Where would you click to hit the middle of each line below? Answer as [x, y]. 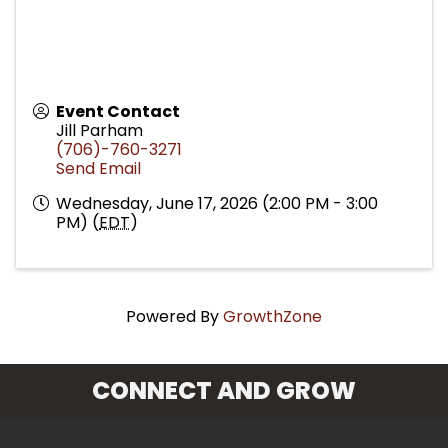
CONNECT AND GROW [224, 390]
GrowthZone [272, 316]
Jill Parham [99, 130]
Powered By [174, 316]
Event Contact [118, 111]
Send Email [98, 168]
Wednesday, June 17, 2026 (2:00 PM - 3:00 [217, 203]
